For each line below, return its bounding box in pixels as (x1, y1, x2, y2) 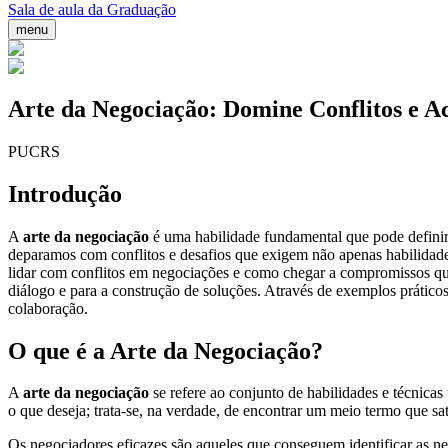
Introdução (8, 180, 122, 207)
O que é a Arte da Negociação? (8, 337, 323, 364)
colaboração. (8, 299, 88, 317)
